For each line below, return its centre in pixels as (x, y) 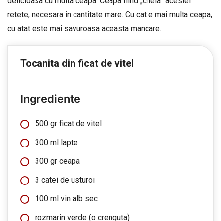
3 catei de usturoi (65, 180)
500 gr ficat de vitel (68, 124)
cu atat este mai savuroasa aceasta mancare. (84, 28)
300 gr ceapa (57, 161)
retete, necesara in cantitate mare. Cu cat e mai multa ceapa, (110, 15)
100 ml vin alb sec (66, 199)
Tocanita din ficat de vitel (77, 63)
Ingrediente (50, 99)
